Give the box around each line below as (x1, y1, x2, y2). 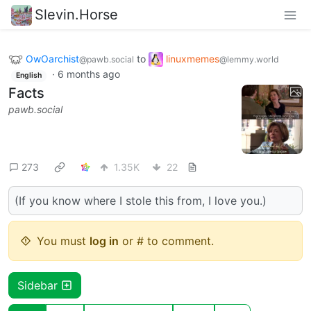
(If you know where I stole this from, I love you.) (15, 193, 267, 208)
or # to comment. (119, 233, 214, 248)
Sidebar (17, 278, 61, 292)
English (15, 71, 42, 81)
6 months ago (57, 68, 120, 81)
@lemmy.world (219, 53, 279, 65)
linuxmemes (166, 52, 219, 65)
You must (37, 233, 90, 248)
